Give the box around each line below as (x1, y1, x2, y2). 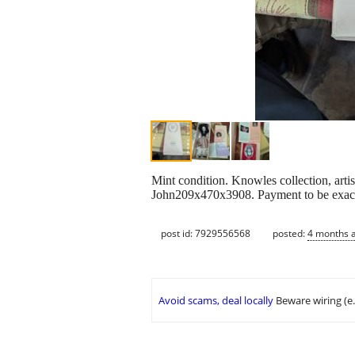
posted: (273, 226, 307, 240)
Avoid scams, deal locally (158, 293, 273, 308)
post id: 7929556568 (161, 226, 250, 240)
